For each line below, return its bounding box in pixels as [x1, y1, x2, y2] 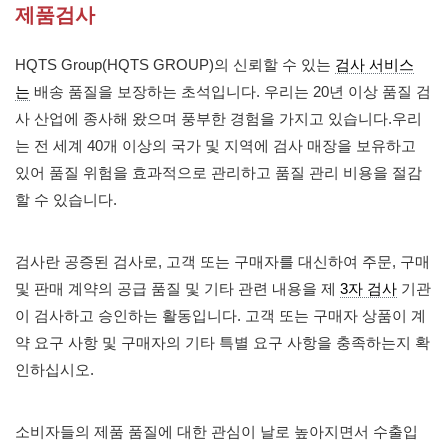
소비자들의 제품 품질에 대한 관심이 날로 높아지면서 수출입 [15, 423, 418, 440]
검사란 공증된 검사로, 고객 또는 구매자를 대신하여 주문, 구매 [15, 253, 430, 270]
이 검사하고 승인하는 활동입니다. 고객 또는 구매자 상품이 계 [15, 307, 426, 324]
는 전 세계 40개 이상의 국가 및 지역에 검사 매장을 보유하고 [15, 137, 416, 154]
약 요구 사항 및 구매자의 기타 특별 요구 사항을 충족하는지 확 [15, 334, 430, 351]
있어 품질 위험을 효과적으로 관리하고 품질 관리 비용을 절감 [15, 164, 422, 181]
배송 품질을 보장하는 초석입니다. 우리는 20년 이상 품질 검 [30, 83, 431, 100]
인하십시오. [15, 361, 94, 378]
